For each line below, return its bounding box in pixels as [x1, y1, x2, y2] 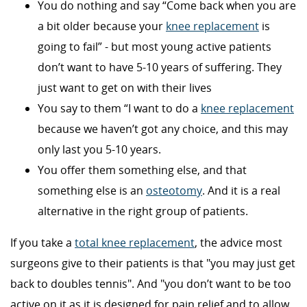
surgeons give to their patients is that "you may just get [10, 255, 295, 271]
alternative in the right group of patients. [38, 203, 248, 219]
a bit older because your [38, 18, 166, 34]
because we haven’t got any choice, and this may [38, 121, 288, 136]
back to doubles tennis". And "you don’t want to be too [10, 275, 291, 291]
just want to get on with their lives [38, 79, 212, 95]
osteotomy [146, 182, 202, 198]
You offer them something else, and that [38, 162, 247, 177]
